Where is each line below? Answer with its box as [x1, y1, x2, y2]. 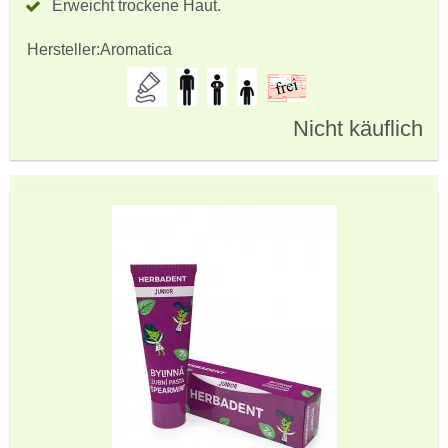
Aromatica [100, 41, 172, 58]
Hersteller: [27, 41, 100, 58]
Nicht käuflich [293, 116, 423, 141]
